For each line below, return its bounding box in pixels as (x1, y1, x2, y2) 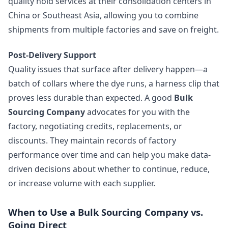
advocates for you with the (85, 106, 190, 118)
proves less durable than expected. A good (8, 92, 174, 104)
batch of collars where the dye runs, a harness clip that (8, 78, 219, 90)
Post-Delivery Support (8, 49, 96, 61)
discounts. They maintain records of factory (8, 135, 176, 147)
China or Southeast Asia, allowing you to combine (8, 9, 198, 21)
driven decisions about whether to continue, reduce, (8, 163, 210, 175)
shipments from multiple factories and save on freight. (8, 23, 219, 35)
